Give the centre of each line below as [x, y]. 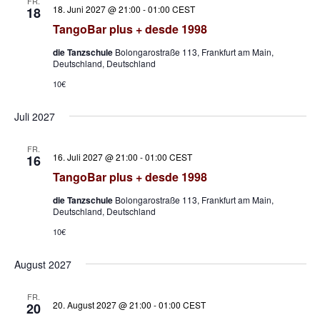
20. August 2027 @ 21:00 [102, 305]
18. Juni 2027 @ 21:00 [96, 9]
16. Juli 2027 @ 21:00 [95, 157]
